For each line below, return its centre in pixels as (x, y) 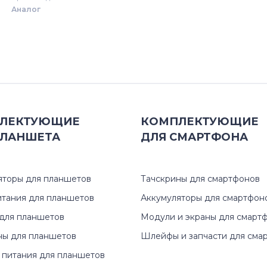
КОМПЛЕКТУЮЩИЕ (200, 122)
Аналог (26, 9)
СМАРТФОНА (209, 137)
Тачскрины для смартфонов (200, 179)
